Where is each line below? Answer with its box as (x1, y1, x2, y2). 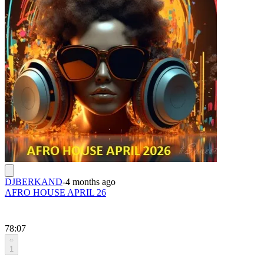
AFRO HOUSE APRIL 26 (5, 187, 106, 197)
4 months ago (65, 176, 115, 187)
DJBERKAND (5, 176, 62, 187)
